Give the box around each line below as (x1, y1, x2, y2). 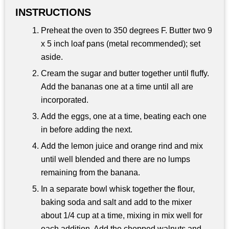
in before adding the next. (41, 125, 132, 134)
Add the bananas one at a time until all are (41, 82, 193, 91)
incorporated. (41, 96, 88, 105)
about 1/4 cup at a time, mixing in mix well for (41, 211, 202, 220)
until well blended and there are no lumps (41, 155, 190, 164)
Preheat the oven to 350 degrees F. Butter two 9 (41, 26, 212, 35)
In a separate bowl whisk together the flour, (41, 185, 195, 194)
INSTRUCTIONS (15, 7, 91, 18)
